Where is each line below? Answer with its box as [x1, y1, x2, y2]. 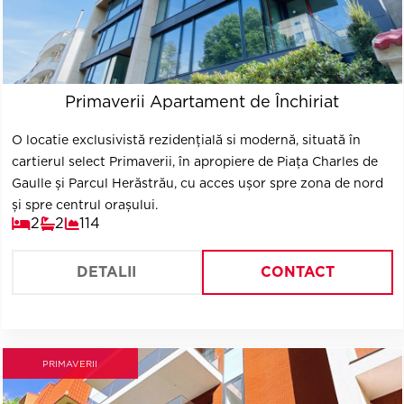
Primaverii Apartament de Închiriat [65, 92, 339, 111]
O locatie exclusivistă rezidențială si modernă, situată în [11, 133, 361, 147]
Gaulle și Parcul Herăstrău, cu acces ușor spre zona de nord [11, 176, 383, 190]
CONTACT [260, 263, 335, 280]
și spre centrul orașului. [11, 197, 158, 212]
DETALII [77, 263, 137, 280]
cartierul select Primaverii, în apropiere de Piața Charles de [11, 154, 378, 169]
